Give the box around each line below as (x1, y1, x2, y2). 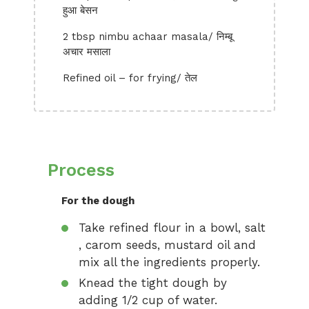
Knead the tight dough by (79, 276, 227, 290)
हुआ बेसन (63, 4, 98, 17)
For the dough (61, 195, 134, 207)
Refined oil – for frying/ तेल (63, 72, 197, 84)
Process (48, 160, 114, 180)
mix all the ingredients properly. (79, 255, 260, 269)
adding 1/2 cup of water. (79, 293, 217, 307)
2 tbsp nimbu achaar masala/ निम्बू (63, 30, 232, 43)
